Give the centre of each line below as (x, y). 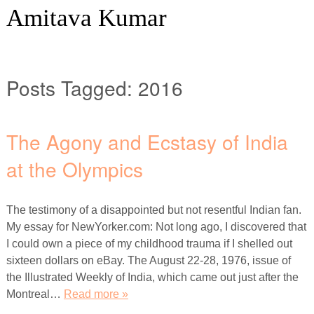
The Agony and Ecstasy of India (147, 142)
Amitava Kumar (86, 18)
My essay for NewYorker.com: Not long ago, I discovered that (156, 226)
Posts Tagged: (69, 87)
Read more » (96, 294)
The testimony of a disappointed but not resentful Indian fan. (153, 210)
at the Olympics (74, 169)
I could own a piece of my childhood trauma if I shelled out (149, 243)
